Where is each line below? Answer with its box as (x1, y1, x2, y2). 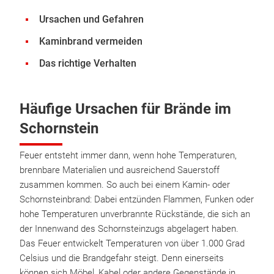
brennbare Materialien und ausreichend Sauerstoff (20, 165, 220, 176)
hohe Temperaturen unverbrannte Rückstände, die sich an (20, 209, 250, 220)
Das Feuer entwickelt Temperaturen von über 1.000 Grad (20, 238, 245, 249)
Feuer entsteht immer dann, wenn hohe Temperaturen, (20, 150, 237, 161)
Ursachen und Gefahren (39, 13, 144, 25)
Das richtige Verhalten (39, 57, 136, 69)
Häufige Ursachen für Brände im (20, 100, 231, 117)
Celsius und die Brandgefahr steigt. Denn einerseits (20, 253, 224, 264)
